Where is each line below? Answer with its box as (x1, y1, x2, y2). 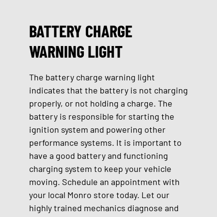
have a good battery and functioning (29, 150, 168, 161)
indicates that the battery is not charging (29, 85, 188, 95)
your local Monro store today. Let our (29, 189, 170, 200)
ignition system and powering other (29, 124, 166, 135)
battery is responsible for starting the (29, 111, 174, 122)
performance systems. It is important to (29, 137, 182, 148)
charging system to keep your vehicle (29, 163, 171, 174)
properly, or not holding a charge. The (29, 98, 172, 108)
